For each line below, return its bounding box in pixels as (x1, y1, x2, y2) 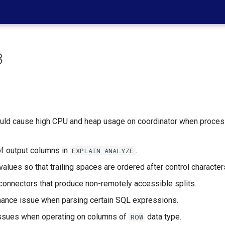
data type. (145, 212, 182, 221)
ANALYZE (104, 146, 134, 155)
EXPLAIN (72, 146, 101, 155)
